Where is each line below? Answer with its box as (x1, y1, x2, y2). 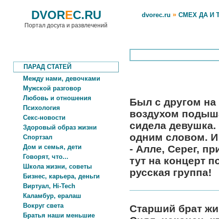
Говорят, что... (13, 153, 68, 160)
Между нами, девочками (13, 75, 100, 82)
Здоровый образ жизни (13, 124, 97, 131)
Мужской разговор (13, 85, 81, 92)
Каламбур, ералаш (13, 192, 81, 199)
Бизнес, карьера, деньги (13, 173, 100, 180)
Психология (13, 104, 60, 111)
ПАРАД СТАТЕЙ (14, 63, 71, 70)
